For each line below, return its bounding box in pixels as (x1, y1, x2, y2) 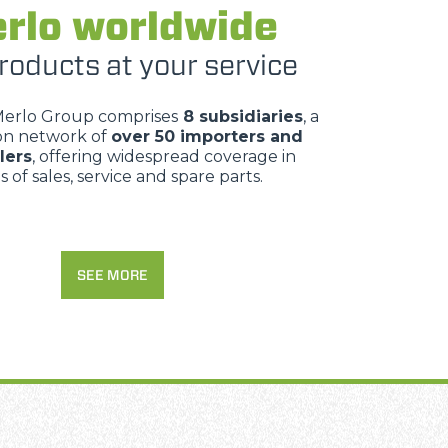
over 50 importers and (110, 127, 303, 146)
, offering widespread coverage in (31, 147, 296, 166)
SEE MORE (76, 266, 148, 284)
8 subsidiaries (178, 107, 303, 126)
